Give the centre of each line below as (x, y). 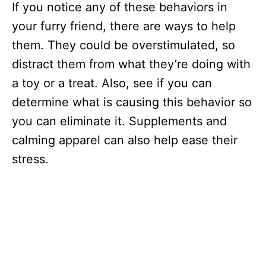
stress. (30, 159)
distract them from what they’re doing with (131, 64)
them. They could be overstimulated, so (123, 45)
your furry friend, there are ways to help (124, 26)
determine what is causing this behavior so (132, 102)
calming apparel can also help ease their (125, 140)
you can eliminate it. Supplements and (119, 121)
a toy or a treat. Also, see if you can (112, 83)
